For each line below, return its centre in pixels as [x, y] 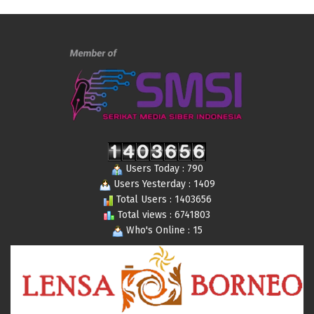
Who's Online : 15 [163, 231]
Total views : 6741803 [163, 215]
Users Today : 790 [163, 169]
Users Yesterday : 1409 [163, 184]
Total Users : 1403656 [163, 200]
